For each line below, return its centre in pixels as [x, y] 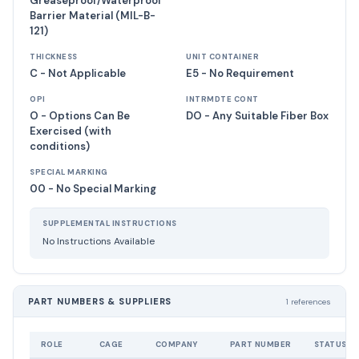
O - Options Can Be [80, 116]
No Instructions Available [99, 241]
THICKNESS [54, 57]
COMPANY [177, 345]
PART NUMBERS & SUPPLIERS [100, 301]
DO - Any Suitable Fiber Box [257, 116]
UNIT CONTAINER [222, 57]
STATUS [331, 345]
